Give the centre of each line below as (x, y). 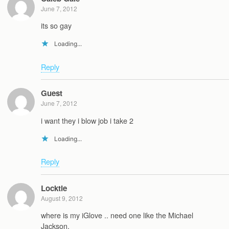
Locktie (54, 188)
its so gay (56, 25)
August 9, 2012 (62, 198)
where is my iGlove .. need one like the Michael (117, 215)
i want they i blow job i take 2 (87, 120)
